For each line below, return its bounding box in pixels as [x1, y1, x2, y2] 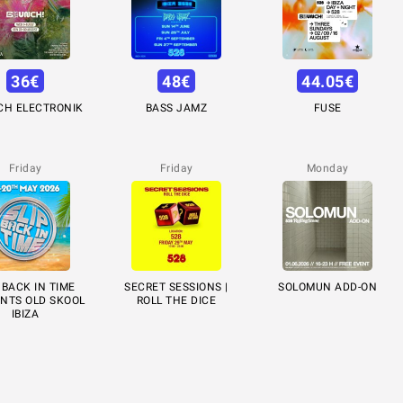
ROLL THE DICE [136, 294, 217, 308]
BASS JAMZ [145, 102, 208, 115]
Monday [306, 162, 349, 175]
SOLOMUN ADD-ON [278, 281, 377, 294]
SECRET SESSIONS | [124, 281, 228, 294]
